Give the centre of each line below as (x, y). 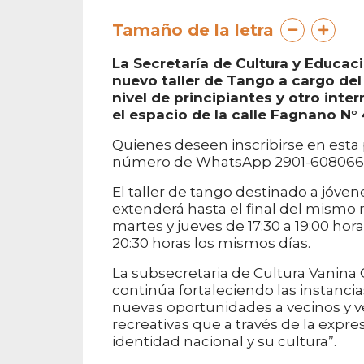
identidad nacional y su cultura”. (224, 341)
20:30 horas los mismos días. (211, 243)
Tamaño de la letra (193, 30)
